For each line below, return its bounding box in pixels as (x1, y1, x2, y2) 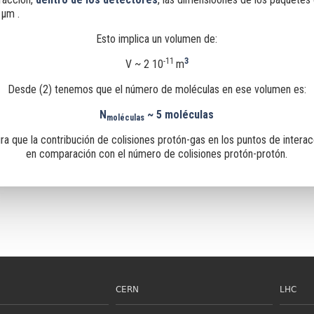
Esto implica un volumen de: (96, 32, 218, 46)
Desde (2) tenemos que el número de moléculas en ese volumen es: (7, 83, 306, 96)
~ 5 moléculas (144, 108, 214, 121)
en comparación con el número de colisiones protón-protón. (26, 147, 288, 161)
